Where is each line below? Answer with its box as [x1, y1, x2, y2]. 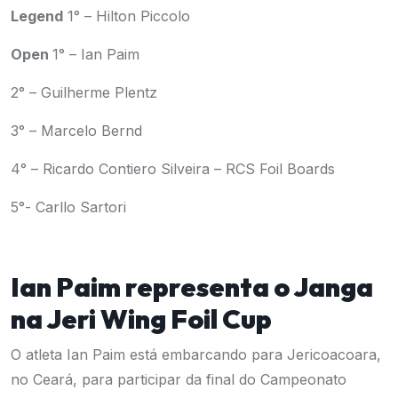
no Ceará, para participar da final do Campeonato [11, 370, 346, 388]
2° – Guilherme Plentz [11, 84, 157, 101]
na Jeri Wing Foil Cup [11, 302, 272, 336]
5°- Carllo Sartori [11, 198, 126, 216]
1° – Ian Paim [52, 45, 139, 63]
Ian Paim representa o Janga [11, 270, 373, 304]
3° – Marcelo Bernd [11, 122, 142, 139]
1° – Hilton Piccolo [68, 7, 190, 25]
